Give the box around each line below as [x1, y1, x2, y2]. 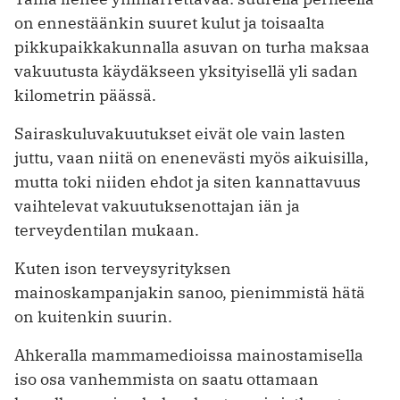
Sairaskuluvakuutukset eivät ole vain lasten [14, 123, 346, 145]
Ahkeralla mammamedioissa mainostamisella [14, 345, 363, 366]
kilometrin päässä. [14, 85, 156, 106]
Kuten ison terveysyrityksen [14, 258, 231, 279]
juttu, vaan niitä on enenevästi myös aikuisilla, [14, 147, 369, 169]
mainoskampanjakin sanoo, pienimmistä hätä [14, 282, 365, 304]
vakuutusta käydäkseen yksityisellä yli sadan [14, 61, 358, 82]
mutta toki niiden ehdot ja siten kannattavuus [14, 171, 361, 193]
